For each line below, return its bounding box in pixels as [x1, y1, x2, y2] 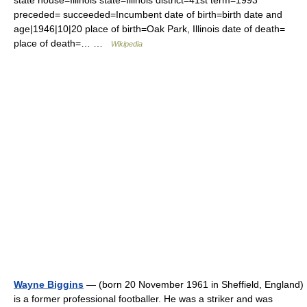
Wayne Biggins [14, 279, 84, 290]
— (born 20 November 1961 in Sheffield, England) [84, 279, 304, 290]
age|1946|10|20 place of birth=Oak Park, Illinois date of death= [14, 23, 285, 34]
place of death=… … [14, 38, 111, 49]
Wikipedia [111, 40, 143, 48]
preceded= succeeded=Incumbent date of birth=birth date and [14, 9, 282, 20]
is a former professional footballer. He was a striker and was [14, 293, 273, 304]
